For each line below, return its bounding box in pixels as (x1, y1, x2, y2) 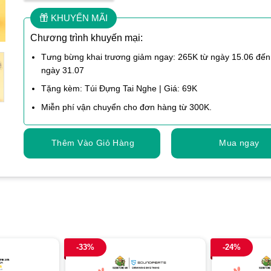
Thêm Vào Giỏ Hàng (51, 138, 135, 148)
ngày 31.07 (41, 65, 85, 75)
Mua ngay (219, 138, 260, 148)
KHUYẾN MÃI (48, 12, 108, 23)
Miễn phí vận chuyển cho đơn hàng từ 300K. (41, 102, 212, 112)
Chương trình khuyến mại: (30, 32, 143, 43)
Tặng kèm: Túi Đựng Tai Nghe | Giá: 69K (41, 83, 198, 94)
